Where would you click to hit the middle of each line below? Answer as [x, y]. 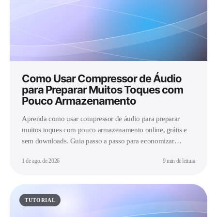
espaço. [33, 152]
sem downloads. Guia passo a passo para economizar [98, 141]
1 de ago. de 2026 [41, 161]
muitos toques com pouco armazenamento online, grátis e [104, 130]
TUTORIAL [40, 200]
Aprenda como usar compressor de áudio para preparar [101, 118]
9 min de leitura [179, 161]
